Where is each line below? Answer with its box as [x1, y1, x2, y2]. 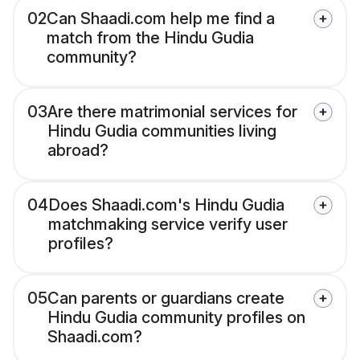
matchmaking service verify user [48, 215, 288, 235]
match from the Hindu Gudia [47, 28, 254, 48]
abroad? [47, 141, 108, 161]
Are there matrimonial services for [47, 102, 297, 122]
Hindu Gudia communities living [47, 121, 276, 141]
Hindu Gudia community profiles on [47, 308, 305, 328]
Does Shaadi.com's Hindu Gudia [48, 195, 284, 215]
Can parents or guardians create [47, 288, 284, 309]
